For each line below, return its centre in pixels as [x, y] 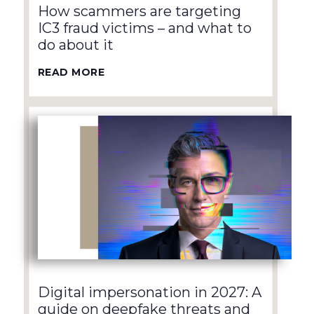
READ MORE [71, 73]
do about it [75, 45]
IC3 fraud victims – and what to [144, 28]
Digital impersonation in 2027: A [149, 293]
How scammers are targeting [139, 12]
